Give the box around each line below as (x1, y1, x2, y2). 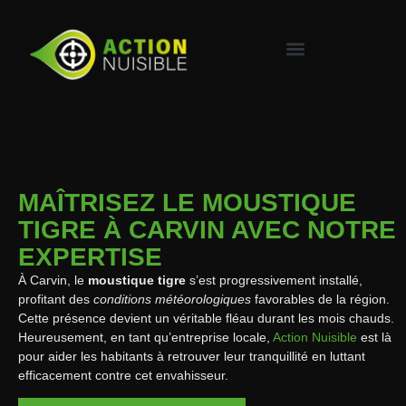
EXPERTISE (18, 242, 162, 271)
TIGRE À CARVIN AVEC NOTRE (18, 215, 396, 244)
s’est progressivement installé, (186, 272, 362, 287)
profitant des (18, 291, 93, 306)
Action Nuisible (273, 329, 357, 344)
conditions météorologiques (93, 291, 251, 306)
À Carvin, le (18, 272, 88, 287)
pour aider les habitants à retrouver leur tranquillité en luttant (18, 348, 365, 363)
